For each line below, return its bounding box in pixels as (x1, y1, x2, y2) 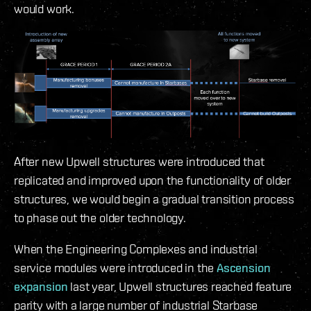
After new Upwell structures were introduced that (14, 154, 264, 169)
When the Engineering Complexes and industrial (14, 242, 258, 257)
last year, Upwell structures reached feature (67, 279, 292, 294)
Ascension (216, 260, 271, 276)
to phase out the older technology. (14, 210, 186, 226)
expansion (14, 279, 68, 294)
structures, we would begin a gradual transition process (14, 192, 295, 207)
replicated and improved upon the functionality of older (14, 173, 292, 188)
